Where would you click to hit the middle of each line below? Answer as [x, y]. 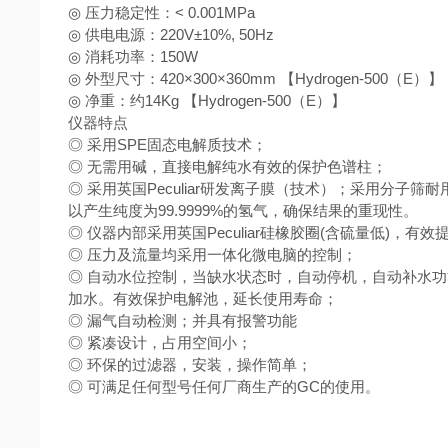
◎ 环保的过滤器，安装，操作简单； [189, 364]
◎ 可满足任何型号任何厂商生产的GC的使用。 [223, 386]
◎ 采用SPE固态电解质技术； [167, 144]
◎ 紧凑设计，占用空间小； [159, 342]
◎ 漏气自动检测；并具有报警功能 [182, 320]
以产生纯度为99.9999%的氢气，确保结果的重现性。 [242, 210]
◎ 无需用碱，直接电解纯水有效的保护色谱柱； [227, 166]
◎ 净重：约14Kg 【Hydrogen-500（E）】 [206, 100]
